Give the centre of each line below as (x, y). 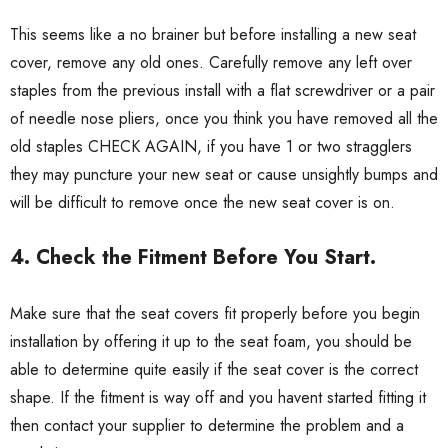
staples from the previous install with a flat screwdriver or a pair (222, 91)
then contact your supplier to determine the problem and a (207, 426)
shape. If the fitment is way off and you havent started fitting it (218, 398)
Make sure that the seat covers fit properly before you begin (215, 314)
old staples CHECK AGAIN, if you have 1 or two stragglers (211, 147)
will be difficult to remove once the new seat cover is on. (202, 203)
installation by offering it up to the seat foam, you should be (211, 342)
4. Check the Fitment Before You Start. (193, 258)
